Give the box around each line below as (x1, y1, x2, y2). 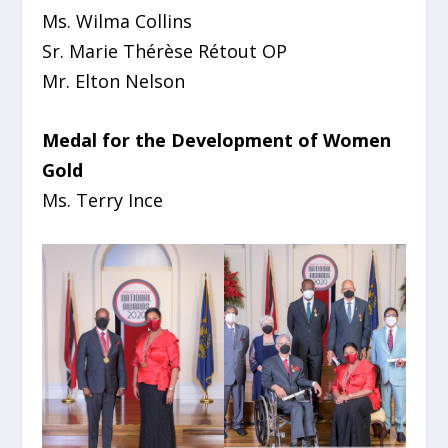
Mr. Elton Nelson (42, 69, 186, 94)
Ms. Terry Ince (42, 188, 164, 213)
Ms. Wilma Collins (42, 9, 193, 34)
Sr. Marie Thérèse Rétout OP (42, 39, 288, 64)
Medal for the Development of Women (42, 128, 392, 153)
